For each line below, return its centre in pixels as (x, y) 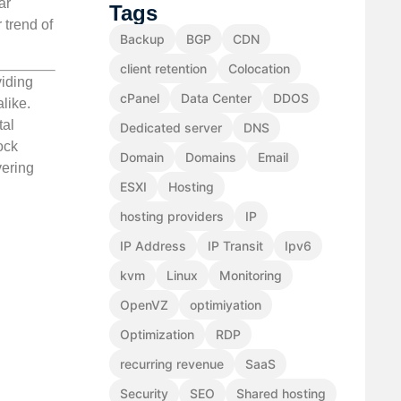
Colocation (259, 69)
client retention (163, 69)
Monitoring (251, 276)
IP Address (153, 246)
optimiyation (226, 305)
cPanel (140, 98)
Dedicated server (171, 128)
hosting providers (172, 217)
